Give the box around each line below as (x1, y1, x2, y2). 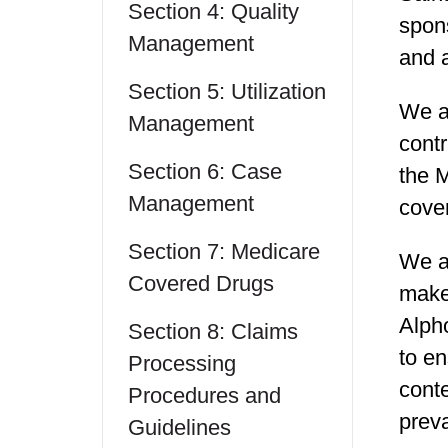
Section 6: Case (128, 159, 282, 184)
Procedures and (128, 383, 281, 408)
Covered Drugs (128, 271, 274, 296)
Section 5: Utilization (128, 79, 326, 104)
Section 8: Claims (128, 319, 298, 344)
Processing (128, 351, 236, 376)
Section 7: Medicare (128, 239, 320, 264)
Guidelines (128, 415, 231, 440)
